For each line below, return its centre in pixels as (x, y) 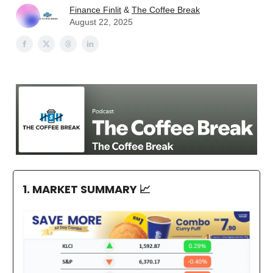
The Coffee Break (166, 10)
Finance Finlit (95, 10)
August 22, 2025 (101, 22)
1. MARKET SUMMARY (81, 190)
